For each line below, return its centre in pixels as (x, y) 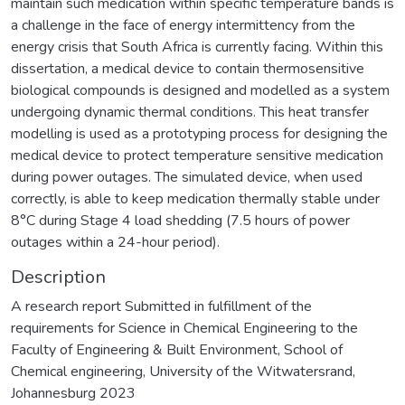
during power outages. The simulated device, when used (187, 177)
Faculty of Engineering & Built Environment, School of (177, 349)
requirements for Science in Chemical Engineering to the (184, 328)
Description (58, 277)
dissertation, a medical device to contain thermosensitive (188, 68)
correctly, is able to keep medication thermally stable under (195, 198)
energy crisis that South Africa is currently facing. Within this (197, 47)
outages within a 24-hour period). (115, 242)
